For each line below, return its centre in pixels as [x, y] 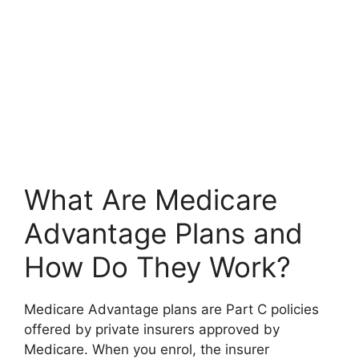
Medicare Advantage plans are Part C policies [171, 309]
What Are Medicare [151, 199]
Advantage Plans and [163, 233]
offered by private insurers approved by [152, 329]
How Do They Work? [157, 266]
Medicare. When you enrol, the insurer [147, 349]
